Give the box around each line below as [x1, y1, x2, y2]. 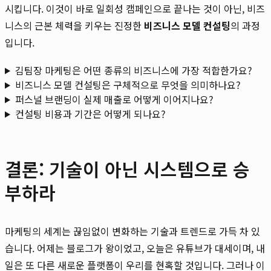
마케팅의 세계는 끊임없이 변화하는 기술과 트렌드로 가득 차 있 [5, 223, 260, 238]
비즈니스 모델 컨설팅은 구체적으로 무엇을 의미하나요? [15, 77, 241, 92]
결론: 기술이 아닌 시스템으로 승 [5, 155, 250, 182]
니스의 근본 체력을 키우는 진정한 [5, 18, 144, 33]
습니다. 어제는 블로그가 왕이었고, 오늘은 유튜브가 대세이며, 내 [5, 240, 265, 255]
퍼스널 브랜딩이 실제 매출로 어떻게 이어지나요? [15, 91, 214, 106]
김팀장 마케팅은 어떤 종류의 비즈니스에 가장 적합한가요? [15, 62, 252, 77]
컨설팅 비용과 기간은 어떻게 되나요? [15, 106, 166, 121]
